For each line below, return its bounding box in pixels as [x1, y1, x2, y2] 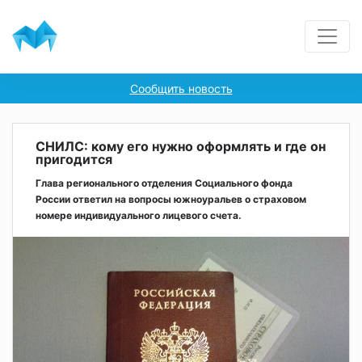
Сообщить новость [129, 82, 233, 95]
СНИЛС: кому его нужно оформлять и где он [36, 138, 326, 154]
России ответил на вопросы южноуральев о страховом [36, 193, 306, 205]
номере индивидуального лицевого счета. [36, 209, 242, 221]
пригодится [36, 151, 112, 167]
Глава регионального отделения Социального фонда [36, 177, 293, 189]
